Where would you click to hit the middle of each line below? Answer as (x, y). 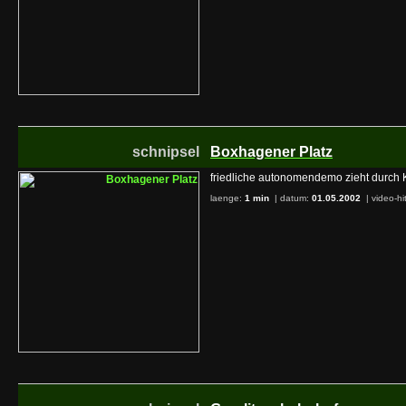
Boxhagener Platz (271, 152)
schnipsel (166, 152)
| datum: (292, 198)
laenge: (227, 198)
